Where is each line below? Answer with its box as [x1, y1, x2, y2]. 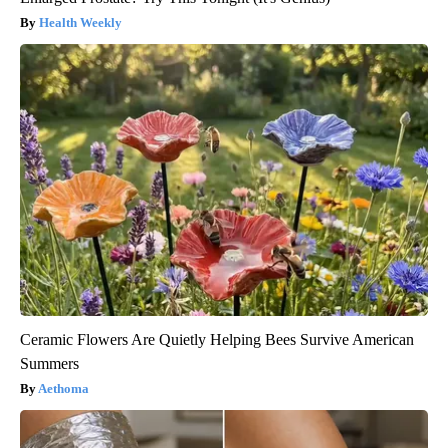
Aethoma [38, 381, 89, 397]
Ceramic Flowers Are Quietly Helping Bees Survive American [20, 331, 414, 349]
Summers [20, 355, 79, 373]
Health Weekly [39, 15, 122, 31]
